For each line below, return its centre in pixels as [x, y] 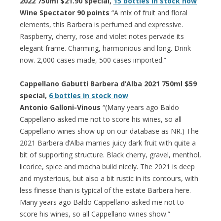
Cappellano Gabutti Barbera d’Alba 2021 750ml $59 [108, 83]
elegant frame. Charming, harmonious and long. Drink [105, 48]
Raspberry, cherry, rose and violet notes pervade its [102, 36]
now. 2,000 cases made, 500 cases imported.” [93, 60]
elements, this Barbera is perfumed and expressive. [101, 24]
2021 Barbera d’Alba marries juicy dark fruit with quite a [108, 143]
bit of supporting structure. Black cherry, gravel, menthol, [110, 154]
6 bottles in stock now [89, 95]
